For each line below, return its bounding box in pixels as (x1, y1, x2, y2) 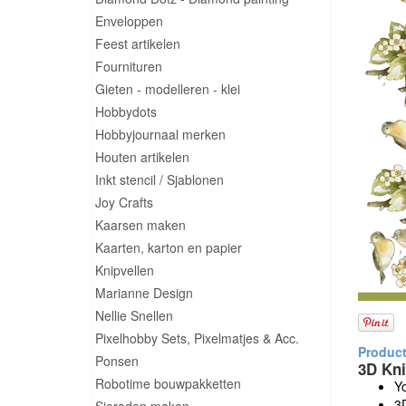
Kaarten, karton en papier (95, 238, 242, 256)
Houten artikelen (95, 148, 189, 166)
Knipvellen (95, 261, 154, 279)
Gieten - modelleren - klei (95, 80, 240, 98)
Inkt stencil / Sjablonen (95, 170, 224, 188)
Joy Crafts (95, 193, 153, 211)
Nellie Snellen (95, 306, 173, 324)
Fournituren (95, 57, 162, 75)
